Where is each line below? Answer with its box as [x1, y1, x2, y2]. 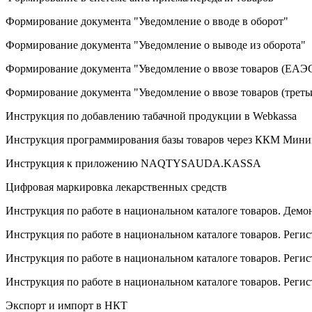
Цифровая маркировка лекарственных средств [6, 180, 227, 193]
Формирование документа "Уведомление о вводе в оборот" [6, 15, 288, 27]
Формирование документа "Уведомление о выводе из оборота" [6, 38, 306, 51]
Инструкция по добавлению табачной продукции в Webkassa [6, 109, 297, 122]
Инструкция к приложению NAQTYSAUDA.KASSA [6, 157, 261, 169]
